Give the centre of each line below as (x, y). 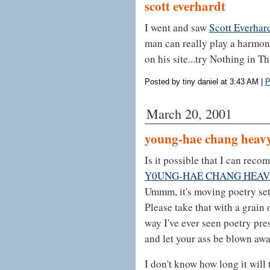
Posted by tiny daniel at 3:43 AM (202, 81)
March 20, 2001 (189, 113)
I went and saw (177, 27)
